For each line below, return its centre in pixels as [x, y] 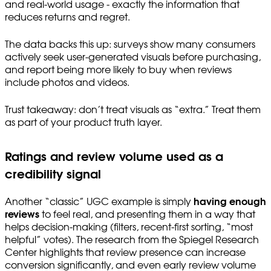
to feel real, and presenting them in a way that [147, 214]
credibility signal [53, 175]
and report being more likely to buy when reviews [118, 70]
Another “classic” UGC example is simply [99, 202]
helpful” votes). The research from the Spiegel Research [132, 240]
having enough [230, 202]
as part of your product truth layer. [83, 122]
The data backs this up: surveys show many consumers [130, 44]
